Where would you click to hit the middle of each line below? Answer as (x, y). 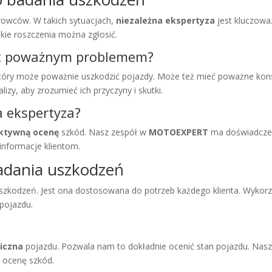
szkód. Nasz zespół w (104, 132)
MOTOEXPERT (179, 132)
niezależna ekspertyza (166, 21)
